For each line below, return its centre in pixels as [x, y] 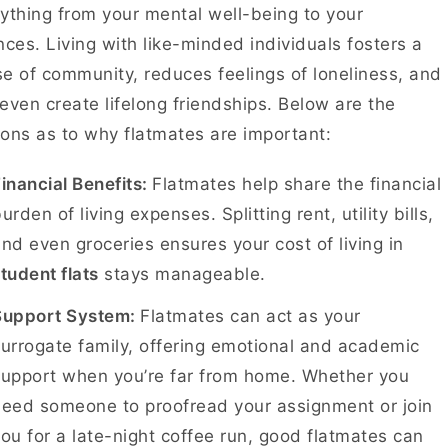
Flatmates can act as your [250, 316]
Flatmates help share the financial [296, 184]
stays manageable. [187, 274]
